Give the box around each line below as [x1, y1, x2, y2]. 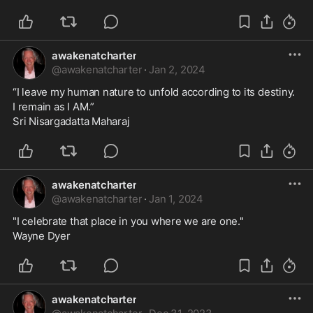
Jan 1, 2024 [149, 192, 203, 205]
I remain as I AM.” [13, 100, 94, 113]
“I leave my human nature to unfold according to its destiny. [13, 85, 296, 99]
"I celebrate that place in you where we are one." [13, 214, 244, 228]
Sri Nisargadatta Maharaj [13, 115, 130, 128]
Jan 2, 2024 [149, 63, 205, 76]
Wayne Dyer [13, 229, 71, 242]
